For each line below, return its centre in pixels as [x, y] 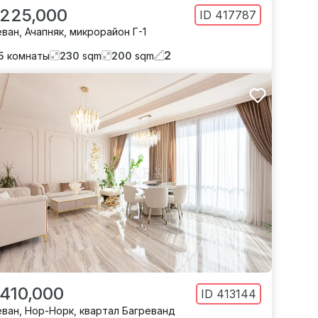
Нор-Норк [50, 310]
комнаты [29, 55]
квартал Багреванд [128, 310]
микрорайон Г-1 [108, 32]
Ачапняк [45, 32]
